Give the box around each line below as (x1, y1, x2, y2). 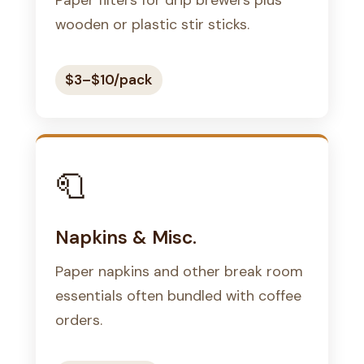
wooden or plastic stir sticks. (55, 14, 249, 33)
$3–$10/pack (65, 70, 153, 89)
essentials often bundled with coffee (55, 285, 301, 305)
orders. (55, 310, 102, 329)
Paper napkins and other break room (55, 261, 303, 280)
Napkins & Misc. (55, 224, 197, 249)
